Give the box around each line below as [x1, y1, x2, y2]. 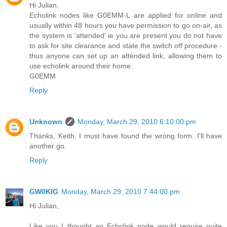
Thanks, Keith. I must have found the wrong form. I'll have [29, 132, 222, 140]
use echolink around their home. [29, 62, 133, 70]
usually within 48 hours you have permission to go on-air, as [29, 21, 222, 30]
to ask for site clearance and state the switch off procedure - [29, 42, 222, 50]
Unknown [29, 118, 62, 126]
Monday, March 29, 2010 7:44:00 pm [61, 187, 180, 196]
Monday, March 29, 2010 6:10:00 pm [78, 118, 196, 126]
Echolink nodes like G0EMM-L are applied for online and [29, 11, 222, 20]
